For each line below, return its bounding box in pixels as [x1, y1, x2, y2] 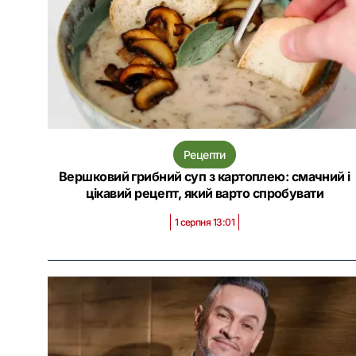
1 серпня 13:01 [174, 216, 234, 228]
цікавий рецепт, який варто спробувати [85, 185, 324, 201]
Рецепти [183, 148, 226, 161]
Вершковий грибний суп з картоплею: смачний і [58, 168, 350, 184]
